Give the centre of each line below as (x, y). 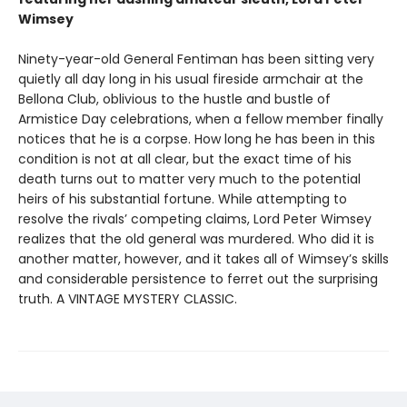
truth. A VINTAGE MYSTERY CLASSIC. (128, 299)
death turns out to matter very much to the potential (189, 179)
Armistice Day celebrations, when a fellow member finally (201, 119)
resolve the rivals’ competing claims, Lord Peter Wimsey (195, 219)
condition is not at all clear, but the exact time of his (185, 159)
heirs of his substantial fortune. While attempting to (183, 199)
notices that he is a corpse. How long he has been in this (197, 139)
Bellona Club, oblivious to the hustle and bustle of (174, 99)
